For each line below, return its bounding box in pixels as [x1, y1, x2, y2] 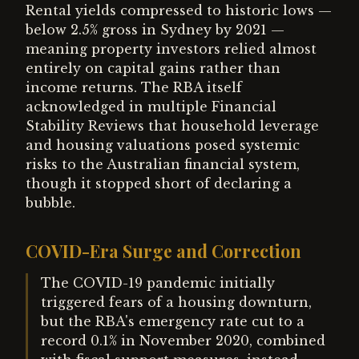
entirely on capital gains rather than [26, 60, 280, 76]
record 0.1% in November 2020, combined [41, 333, 325, 349]
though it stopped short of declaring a [26, 175, 292, 192]
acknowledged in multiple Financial [26, 99, 276, 115]
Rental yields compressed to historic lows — [26, 2, 332, 18]
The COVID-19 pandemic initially [41, 275, 275, 291]
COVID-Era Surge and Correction [26, 240, 301, 262]
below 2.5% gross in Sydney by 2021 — [26, 22, 284, 38]
